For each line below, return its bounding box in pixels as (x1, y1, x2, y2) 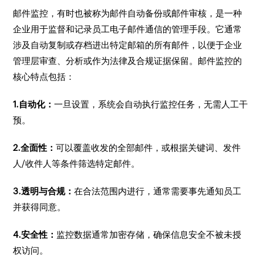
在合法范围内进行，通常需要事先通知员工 (74, 186, 242, 196)
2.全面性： (13, 143, 56, 153)
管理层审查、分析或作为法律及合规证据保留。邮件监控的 (13, 56, 242, 66)
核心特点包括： (13, 72, 75, 82)
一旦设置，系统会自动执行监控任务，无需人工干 (54, 99, 248, 109)
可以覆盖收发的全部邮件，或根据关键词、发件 (56, 143, 241, 153)
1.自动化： (13, 99, 55, 109)
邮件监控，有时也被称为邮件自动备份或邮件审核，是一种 (13, 8, 242, 18)
